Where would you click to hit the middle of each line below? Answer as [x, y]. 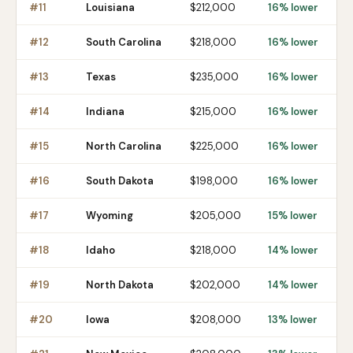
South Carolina [124, 42]
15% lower [293, 216]
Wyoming [110, 216]
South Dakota [120, 181]
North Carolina [124, 146]
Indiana [105, 111]
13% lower [293, 320]
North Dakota [120, 285]
